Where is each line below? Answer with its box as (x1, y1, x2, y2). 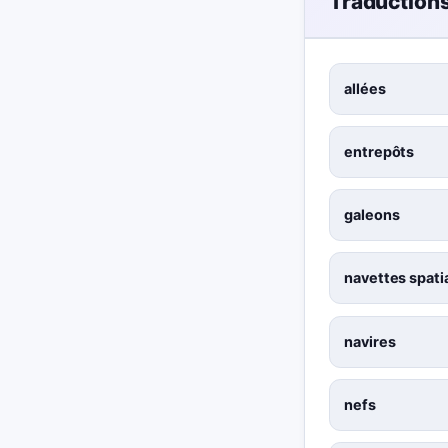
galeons (344, 206, 400, 224)
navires (344, 332, 396, 350)
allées (344, 79, 386, 97)
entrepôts (344, 143, 415, 161)
